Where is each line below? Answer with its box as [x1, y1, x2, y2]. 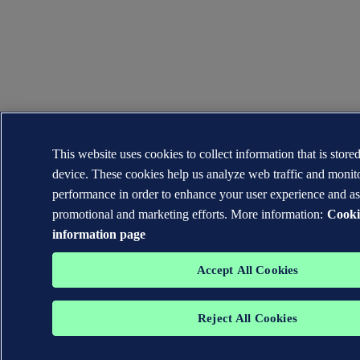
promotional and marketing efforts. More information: [51, 207, 323, 221]
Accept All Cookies [196, 264, 299, 276]
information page [51, 227, 145, 241]
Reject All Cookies [198, 312, 297, 325]
